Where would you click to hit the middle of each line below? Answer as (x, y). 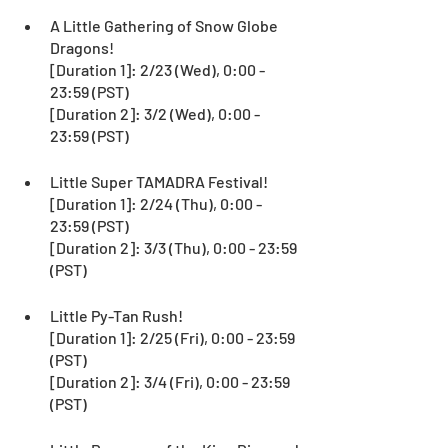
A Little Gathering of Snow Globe (165, 25)
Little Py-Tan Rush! (116, 315)
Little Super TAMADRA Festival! (159, 181)
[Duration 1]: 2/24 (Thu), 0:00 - (157, 203)
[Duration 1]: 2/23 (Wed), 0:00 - (159, 69)
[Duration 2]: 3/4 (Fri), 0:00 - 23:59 (171, 381)
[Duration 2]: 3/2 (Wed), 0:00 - (156, 113)
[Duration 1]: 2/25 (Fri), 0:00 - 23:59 (174, 337)
